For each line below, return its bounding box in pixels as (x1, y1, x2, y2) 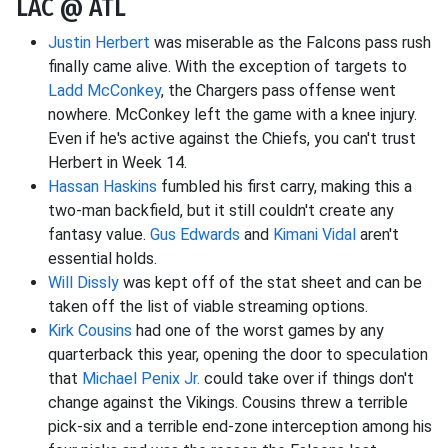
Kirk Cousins (48, 321, 132, 341)
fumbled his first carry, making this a (157, 177, 412, 197)
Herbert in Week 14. (48, 153, 187, 173)
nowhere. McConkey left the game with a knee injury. (48, 105, 417, 125)
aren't (356, 225, 399, 245)
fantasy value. (48, 225, 150, 245)
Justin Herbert (48, 33, 150, 53)
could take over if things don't (200, 369, 414, 389)
